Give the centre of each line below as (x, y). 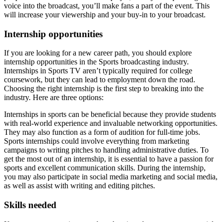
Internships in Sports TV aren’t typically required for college (98, 71)
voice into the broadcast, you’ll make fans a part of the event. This (107, 5)
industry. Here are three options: (54, 98)
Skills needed (30, 205)
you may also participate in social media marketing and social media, (111, 177)
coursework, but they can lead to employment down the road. (100, 80)
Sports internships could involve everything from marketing (97, 141)
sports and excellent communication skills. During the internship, (105, 168)
